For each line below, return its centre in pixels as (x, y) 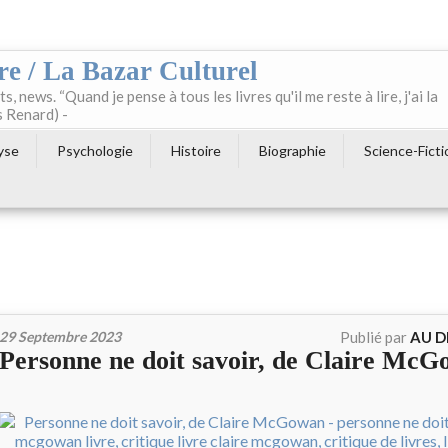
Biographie (292, 150)
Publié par (375, 337)
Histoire (196, 150)
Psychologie (95, 150)
